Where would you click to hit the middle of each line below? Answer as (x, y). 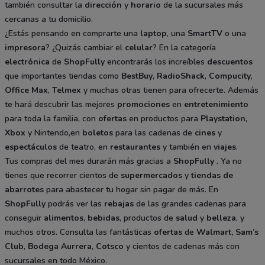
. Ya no (228, 161)
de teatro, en (83, 147)
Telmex (67, 90)
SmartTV (205, 33)
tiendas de (212, 175)
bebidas (104, 218)
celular (139, 47)
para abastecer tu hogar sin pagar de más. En (131, 189)
